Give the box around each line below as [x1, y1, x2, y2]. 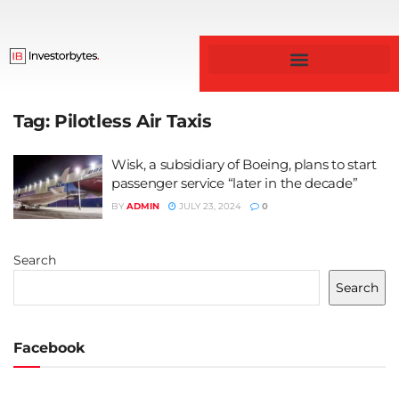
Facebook [13, 338, 85, 356]
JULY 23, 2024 [176, 200, 241, 212]
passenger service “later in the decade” [111, 175, 358, 191]
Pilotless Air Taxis [54, 110, 212, 132]
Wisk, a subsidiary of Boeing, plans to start [111, 156, 377, 173]
